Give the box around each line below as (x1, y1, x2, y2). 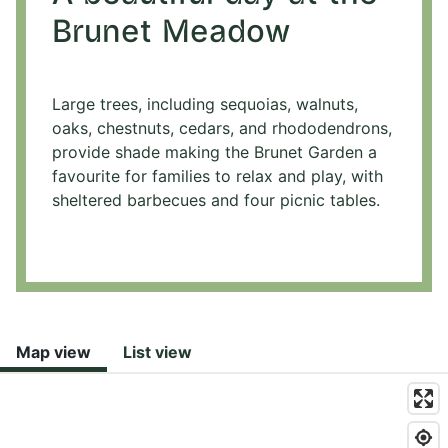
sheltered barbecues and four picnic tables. (52, 190, 380, 211)
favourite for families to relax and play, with (52, 166, 383, 187)
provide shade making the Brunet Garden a (52, 142, 377, 163)
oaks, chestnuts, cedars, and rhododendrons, (52, 118, 392, 139)
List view (123, 342, 192, 363)
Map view (16, 342, 91, 363)
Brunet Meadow (52, 18, 290, 49)
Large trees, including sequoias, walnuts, (52, 94, 358, 115)
